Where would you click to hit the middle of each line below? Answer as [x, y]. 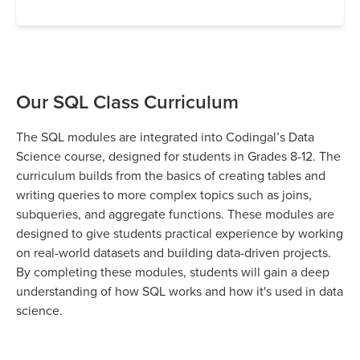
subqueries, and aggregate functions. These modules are [175, 213]
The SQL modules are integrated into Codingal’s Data [165, 136]
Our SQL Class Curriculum [127, 101]
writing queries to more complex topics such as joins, [164, 194]
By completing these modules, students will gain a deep [173, 271]
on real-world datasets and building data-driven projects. [174, 252]
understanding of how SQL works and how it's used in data [180, 290]
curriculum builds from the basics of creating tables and [171, 175]
